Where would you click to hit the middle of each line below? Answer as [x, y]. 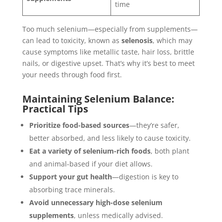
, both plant [170, 151]
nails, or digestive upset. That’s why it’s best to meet [108, 63]
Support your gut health [70, 177]
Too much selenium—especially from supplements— [110, 29]
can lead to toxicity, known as [72, 40]
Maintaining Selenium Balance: [98, 99]
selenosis [137, 40]
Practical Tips [55, 109]
